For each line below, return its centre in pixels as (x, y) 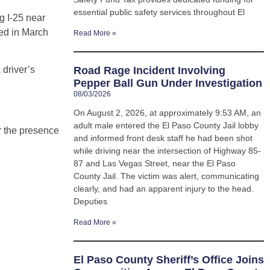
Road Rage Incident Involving (149, 71)
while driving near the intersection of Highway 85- (167, 151)
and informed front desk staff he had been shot (163, 138)
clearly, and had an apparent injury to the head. (164, 189)
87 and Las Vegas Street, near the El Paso (155, 164)
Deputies (90, 202)
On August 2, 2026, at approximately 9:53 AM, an (167, 113)
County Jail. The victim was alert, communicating (166, 176)
